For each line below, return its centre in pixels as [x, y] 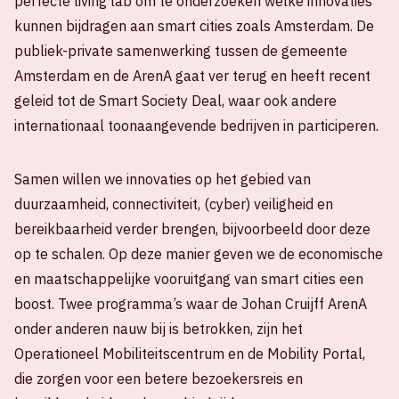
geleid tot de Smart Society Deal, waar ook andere [175, 101]
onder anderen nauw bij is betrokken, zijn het [159, 329]
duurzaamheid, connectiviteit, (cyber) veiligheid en [174, 204]
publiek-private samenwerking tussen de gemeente [181, 51]
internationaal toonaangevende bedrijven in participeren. [196, 126]
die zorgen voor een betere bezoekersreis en [159, 379]
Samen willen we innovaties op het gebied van [163, 179]
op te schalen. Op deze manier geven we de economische [199, 254]
